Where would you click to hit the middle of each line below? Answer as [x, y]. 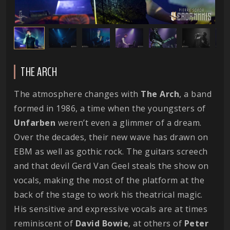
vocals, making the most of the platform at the [109, 180]
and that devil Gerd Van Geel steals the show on [111, 166]
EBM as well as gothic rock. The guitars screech [111, 152]
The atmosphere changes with [77, 94]
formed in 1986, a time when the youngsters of [110, 109]
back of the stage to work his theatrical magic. [108, 195]
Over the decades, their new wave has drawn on [111, 137]
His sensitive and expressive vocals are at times [111, 209]
